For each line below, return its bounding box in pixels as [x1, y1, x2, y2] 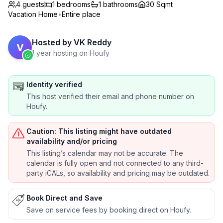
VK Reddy [74, 37, 111, 47]
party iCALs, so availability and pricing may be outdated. [26, 169, 210, 177]
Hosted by [32, 37, 72, 47]
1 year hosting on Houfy [32, 49, 110, 57]
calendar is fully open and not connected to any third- [26, 159, 204, 167]
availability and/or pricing [26, 137, 117, 145]
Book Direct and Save [26, 194, 103, 202]
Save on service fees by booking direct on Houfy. [26, 206, 191, 214]
